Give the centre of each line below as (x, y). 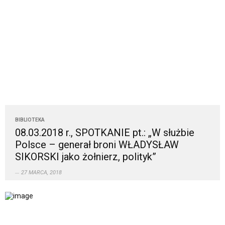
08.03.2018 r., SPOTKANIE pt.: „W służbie (105, 133)
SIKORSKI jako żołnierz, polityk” (86, 157)
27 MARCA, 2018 (41, 173)
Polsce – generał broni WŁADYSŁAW (97, 145)
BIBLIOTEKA (30, 120)
